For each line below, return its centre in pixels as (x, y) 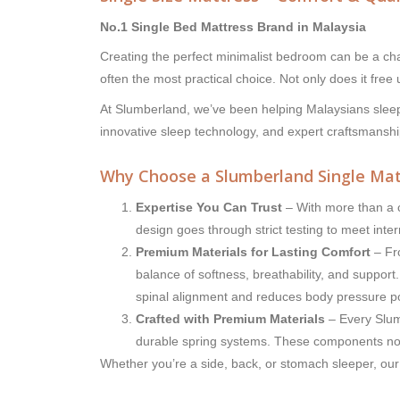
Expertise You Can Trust (209, 208)
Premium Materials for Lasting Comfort (253, 252)
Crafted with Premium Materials (230, 319)
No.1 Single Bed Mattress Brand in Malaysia (233, 27)
